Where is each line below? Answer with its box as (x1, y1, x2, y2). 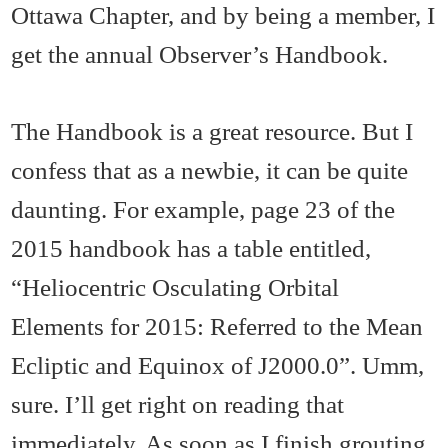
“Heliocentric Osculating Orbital (11, 273, 340, 302)
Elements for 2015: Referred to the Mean (11, 312, 424, 341)
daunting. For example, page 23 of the (11, 195, 396, 224)
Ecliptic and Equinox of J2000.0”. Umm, (11, 351, 425, 380)
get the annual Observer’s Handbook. (11, 40, 389, 69)
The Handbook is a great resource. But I (11, 117, 414, 146)
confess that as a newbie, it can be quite (11, 156, 409, 185)
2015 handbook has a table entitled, (11, 234, 372, 263)
